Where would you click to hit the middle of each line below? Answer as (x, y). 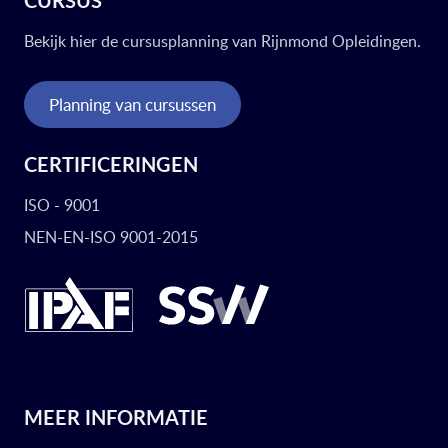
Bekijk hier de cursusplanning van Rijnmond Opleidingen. (222, 41)
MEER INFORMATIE (116, 417)
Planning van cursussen (132, 104)
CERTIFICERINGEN (111, 164)
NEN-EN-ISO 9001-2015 (111, 237)
